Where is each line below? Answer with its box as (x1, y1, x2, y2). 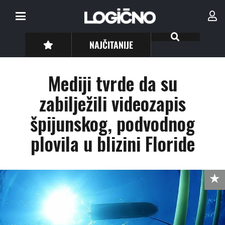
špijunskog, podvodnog (30, 109, 195, 137)
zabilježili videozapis (39, 89, 186, 117)
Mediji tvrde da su (48, 69, 177, 97)
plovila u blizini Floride (30, 130, 195, 157)
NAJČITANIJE (89, 38, 134, 51)
